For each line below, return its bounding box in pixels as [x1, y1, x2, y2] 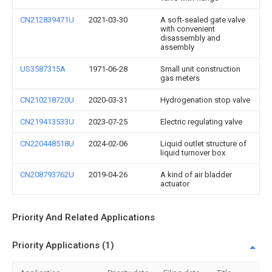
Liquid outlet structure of [160, 139, 246, 148]
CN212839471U [20, 15, 74, 24]
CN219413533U [20, 117, 74, 126]
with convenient [160, 24, 215, 33]
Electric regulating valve [160, 117, 242, 126]
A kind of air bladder [160, 170, 232, 179]
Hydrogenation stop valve [160, 95, 250, 104]
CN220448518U [20, 139, 74, 148]
